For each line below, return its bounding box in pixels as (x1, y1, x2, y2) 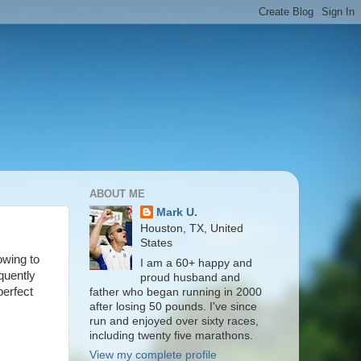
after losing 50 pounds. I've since (89, 300, 257, 313)
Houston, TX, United (140, 222, 244, 234)
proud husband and (140, 271, 241, 284)
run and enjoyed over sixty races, (89, 314, 259, 327)
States (140, 236, 173, 249)
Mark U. (156, 205, 198, 218)
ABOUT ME (89, 188, 145, 201)
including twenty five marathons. (89, 329, 253, 342)
